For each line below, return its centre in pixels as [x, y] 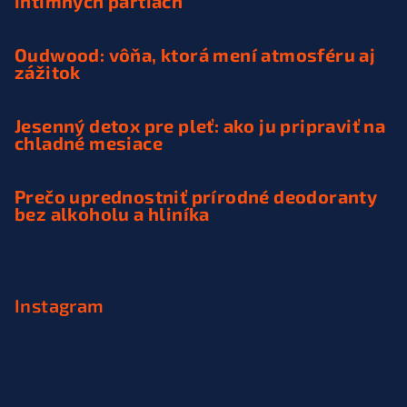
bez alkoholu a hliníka [112, 214]
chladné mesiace [89, 143]
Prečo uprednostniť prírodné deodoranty [196, 197]
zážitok [48, 72]
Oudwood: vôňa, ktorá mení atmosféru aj [195, 55]
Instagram [60, 306]
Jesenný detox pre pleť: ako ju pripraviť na [200, 126]
